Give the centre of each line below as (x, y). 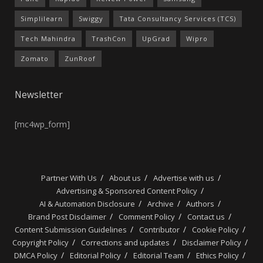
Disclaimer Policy (211, 243)
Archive (160, 204)
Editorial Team (159, 256)
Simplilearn (42, 18)
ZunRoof (80, 58)
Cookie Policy (215, 230)
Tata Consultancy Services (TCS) (178, 18)
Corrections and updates (125, 243)
